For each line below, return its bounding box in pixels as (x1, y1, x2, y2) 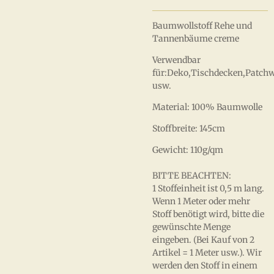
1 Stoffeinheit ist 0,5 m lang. (152, 183, 264, 194)
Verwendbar (152, 54, 201, 65)
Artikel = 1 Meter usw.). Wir (152, 247, 262, 258)
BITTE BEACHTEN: (152, 170, 231, 181)
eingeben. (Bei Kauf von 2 (152, 234, 254, 245)
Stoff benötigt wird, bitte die (152, 209, 264, 220)
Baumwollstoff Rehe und (152, 20, 252, 31)
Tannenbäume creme (152, 33, 239, 44)
